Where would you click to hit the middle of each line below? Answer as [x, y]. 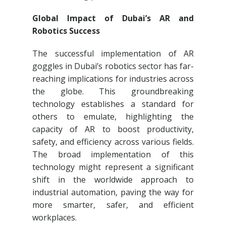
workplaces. [54, 218]
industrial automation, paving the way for [113, 192]
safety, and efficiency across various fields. [113, 142]
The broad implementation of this [113, 155]
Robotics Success [66, 31]
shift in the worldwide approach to [113, 180]
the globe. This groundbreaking [113, 92]
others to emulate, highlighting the [113, 117]
